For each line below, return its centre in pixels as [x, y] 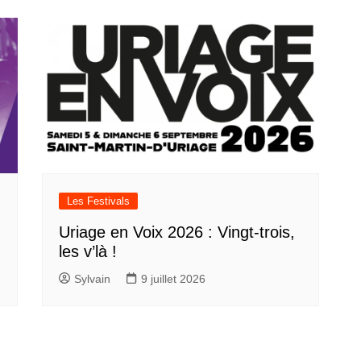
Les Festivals [99, 201]
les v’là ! [88, 252]
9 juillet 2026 [174, 279]
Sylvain [93, 279]
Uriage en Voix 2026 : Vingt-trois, [177, 232]
